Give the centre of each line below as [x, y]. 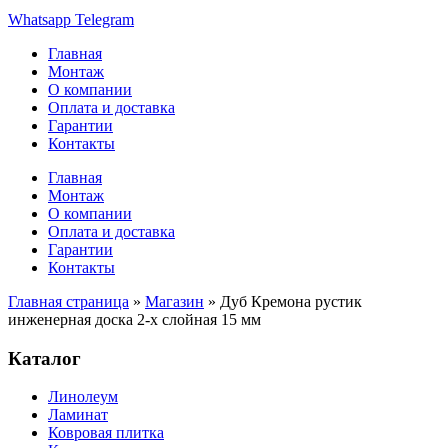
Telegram [104, 19]
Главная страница [68, 301]
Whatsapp [39, 19]
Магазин [174, 301]
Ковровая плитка [106, 433]
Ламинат [78, 415]
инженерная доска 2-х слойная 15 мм [134, 319]
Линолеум [83, 397]
